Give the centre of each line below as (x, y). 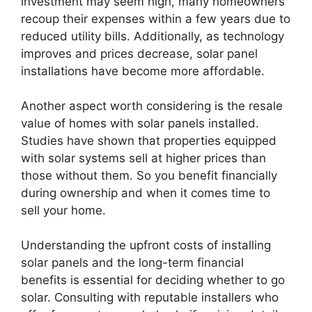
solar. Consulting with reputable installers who (150, 297)
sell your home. (63, 210)
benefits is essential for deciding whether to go (153, 280)
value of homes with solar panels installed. (140, 123)
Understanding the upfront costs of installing (146, 245)
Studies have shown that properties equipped (149, 141)
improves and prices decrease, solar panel (139, 54)
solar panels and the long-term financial (132, 263)
